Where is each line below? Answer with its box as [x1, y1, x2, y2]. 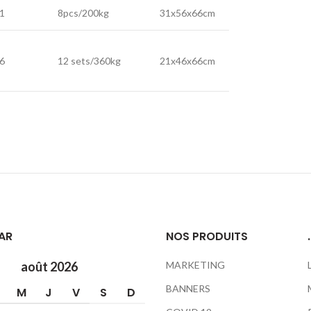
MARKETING [166, 259, 225, 271]
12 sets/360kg [58, 55, 121, 67]
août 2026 [21, 259, 78, 274]
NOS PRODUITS [166, 228, 248, 244]
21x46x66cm [160, 55, 215, 67]
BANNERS [166, 283, 210, 294]
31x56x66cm [160, 7, 215, 19]
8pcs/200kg [58, 7, 109, 19]
